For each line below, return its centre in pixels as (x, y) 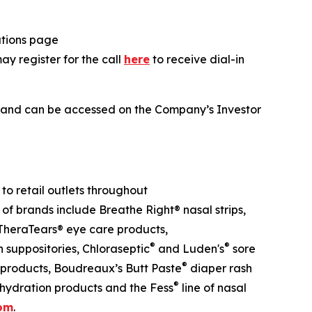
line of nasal (213, 288)
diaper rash (220, 268)
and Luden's (190, 249)
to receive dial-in (197, 60)
